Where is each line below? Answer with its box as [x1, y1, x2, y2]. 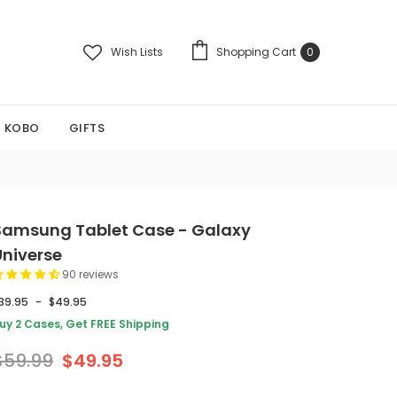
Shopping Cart [216, 44, 296, 59]
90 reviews [62, 267, 119, 282]
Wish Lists [111, 44, 163, 59]
